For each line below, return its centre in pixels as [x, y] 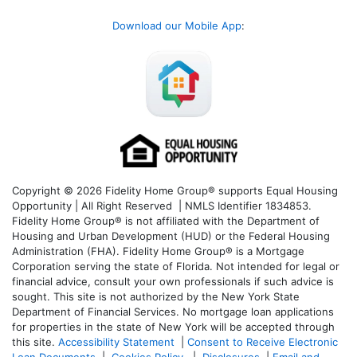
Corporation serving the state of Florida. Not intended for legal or [176, 266]
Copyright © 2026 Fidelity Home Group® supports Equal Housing [175, 190]
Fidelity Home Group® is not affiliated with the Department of [166, 220]
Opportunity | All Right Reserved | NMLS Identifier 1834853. [162, 205]
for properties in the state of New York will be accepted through [173, 326]
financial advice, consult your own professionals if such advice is [173, 281]
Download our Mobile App [177, 25]
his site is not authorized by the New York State [180, 296]
